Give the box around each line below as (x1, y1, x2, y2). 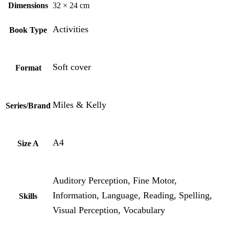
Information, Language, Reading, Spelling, (53, 190, 212, 200)
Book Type (9, 26, 47, 35)
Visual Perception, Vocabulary (53, 204, 165, 215)
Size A (17, 139, 39, 148)
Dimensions (8, 1, 48, 10)
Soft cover (53, 61, 91, 72)
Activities (53, 24, 88, 34)
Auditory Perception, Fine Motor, (53, 175, 177, 186)
